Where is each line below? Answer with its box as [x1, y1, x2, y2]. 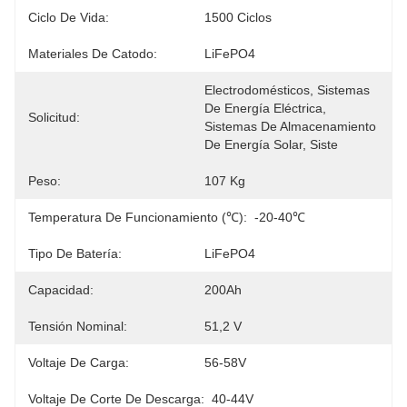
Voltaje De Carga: [28, 355, 129, 370]
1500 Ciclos [204, 10, 272, 25]
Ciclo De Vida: [28, 10, 109, 25]
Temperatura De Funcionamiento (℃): [28, 210, 247, 224]
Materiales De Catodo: [28, 46, 157, 61]
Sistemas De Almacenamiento [204, 119, 376, 134]
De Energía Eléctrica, [204, 101, 326, 115]
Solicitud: [28, 110, 80, 124]
